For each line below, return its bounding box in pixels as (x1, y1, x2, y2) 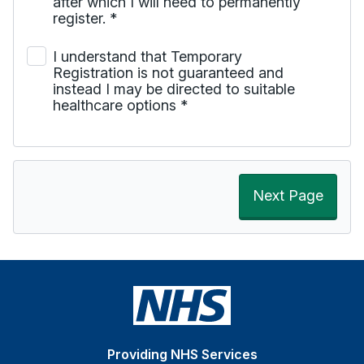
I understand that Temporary (53, 47, 242, 65)
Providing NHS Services (106, 345, 258, 362)
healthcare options (53, 96, 180, 114)
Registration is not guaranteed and (53, 63, 284, 81)
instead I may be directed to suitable (53, 80, 295, 97)
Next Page (253, 186, 323, 204)
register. (53, 10, 110, 28)
